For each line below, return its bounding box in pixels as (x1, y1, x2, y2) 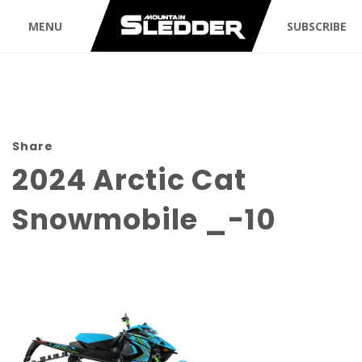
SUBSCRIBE (287, 18, 347, 34)
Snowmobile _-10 (12, 200, 276, 239)
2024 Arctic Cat (12, 160, 246, 200)
